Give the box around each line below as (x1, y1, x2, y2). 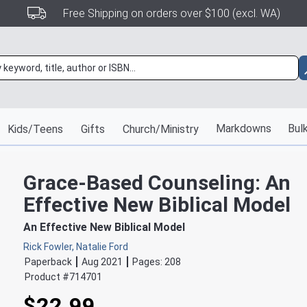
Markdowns (215, 122, 271, 135)
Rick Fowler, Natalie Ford (23, 241, 128, 252)
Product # (25, 271, 69, 282)
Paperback (25, 256, 72, 267)
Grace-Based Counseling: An (23, 171, 291, 195)
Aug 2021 (82, 256, 123, 267)
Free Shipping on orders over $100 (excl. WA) (62, 7, 280, 20)
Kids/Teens (7, 123, 63, 136)
